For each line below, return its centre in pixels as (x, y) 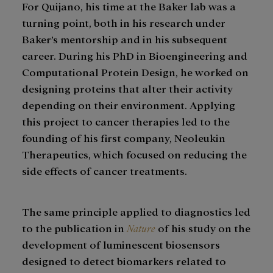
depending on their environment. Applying (129, 105)
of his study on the (203, 228)
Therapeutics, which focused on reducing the (134, 154)
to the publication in (74, 228)
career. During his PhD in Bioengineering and (135, 55)
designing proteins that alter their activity (127, 88)
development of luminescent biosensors (121, 244)
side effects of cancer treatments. (106, 171)
